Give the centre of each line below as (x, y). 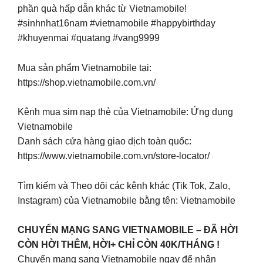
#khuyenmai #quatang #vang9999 (89, 38)
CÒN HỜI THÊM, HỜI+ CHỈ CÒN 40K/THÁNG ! (119, 245)
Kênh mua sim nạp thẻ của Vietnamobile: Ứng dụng (125, 112)
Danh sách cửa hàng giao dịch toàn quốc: (104, 141)
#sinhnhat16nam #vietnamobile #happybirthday (117, 23)
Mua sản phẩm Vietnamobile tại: (85, 68)
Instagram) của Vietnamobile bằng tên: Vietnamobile (127, 200)
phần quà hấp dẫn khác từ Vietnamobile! (102, 9)
